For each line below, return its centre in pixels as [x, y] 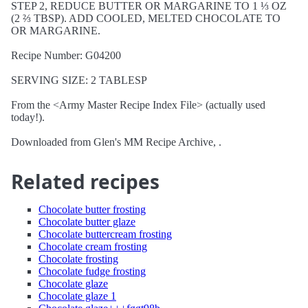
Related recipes [85, 181]
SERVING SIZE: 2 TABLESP [79, 80]
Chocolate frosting [78, 259]
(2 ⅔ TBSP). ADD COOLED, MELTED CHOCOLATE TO [146, 18]
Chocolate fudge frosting [92, 271]
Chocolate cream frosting [93, 246]
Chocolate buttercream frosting [105, 234]
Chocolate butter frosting [92, 209]
